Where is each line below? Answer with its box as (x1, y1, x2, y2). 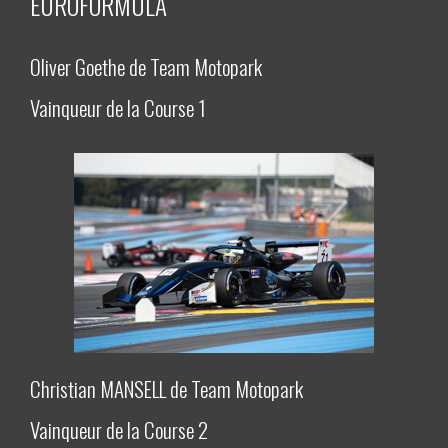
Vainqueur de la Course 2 (30, 414, 208, 446)
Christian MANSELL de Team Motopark (30, 373, 303, 405)
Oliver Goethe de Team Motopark (30, 51, 262, 83)
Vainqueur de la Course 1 (30, 92, 206, 124)
